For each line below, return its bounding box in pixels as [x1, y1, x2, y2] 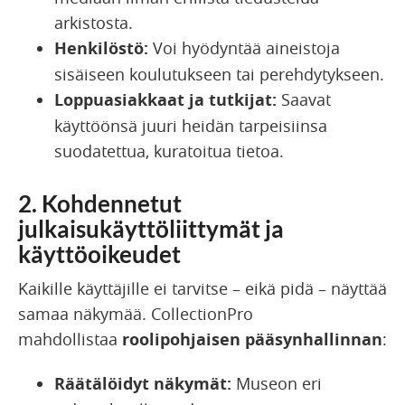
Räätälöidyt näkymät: [54, 372, 231, 395]
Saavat [277, 88, 331, 110]
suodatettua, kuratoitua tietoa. [54, 139, 284, 162]
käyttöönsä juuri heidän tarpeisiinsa [54, 114, 327, 137]
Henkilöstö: [54, 36, 148, 60]
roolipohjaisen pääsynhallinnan [122, 327, 382, 351]
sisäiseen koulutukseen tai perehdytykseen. [54, 62, 384, 85]
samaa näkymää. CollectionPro [18, 302, 253, 325]
